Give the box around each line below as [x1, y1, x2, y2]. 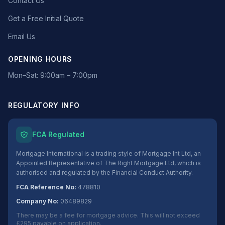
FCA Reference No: [16, 183, 76, 191]
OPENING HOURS [8, 55, 73, 63]
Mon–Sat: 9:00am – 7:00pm [8, 71, 97, 79]
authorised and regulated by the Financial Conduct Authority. [16, 169, 193, 176]
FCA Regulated [32, 130, 84, 139]
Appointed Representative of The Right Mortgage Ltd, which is [16, 159, 201, 167]
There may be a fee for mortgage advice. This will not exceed [16, 211, 200, 219]
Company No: [16, 197, 59, 205]
